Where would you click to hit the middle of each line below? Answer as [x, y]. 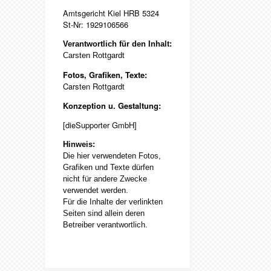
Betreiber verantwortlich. [105, 224]
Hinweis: [79, 144]
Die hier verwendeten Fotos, [112, 155]
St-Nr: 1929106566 [96, 24]
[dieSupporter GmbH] [100, 125]
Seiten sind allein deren [104, 213]
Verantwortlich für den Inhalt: [117, 44]
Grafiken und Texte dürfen [108, 167]
